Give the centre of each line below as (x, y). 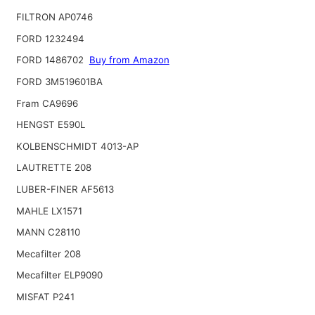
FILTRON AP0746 (54, 17)
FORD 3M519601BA (59, 82)
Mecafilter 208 (48, 253)
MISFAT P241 (45, 296)
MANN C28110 (48, 232)
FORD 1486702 (51, 60)
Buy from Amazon (129, 60)
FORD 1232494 (50, 38)
